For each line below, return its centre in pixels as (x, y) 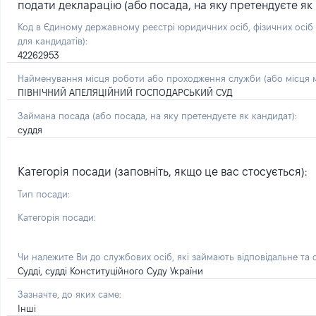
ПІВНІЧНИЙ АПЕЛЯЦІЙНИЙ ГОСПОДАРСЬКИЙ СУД (125, 92)
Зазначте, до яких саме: (69, 294)
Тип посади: (44, 194)
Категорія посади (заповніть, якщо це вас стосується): (162, 172)
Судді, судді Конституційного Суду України (110, 271)
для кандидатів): (53, 41)
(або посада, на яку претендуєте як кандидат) (194, 116)
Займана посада (55, 116)
